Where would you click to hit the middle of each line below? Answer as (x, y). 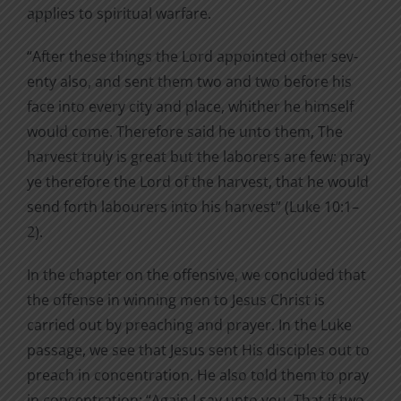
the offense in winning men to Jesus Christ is (176, 300)
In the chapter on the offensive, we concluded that (196, 275)
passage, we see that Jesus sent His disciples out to (198, 350)
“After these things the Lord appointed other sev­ (192, 57)
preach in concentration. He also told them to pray (198, 375)
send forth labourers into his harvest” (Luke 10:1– (193, 207)
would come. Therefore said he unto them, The (185, 132)
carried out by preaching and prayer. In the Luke (189, 325)
